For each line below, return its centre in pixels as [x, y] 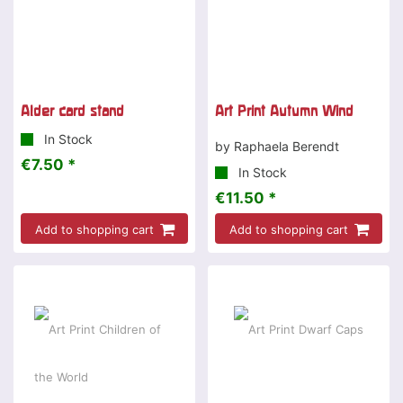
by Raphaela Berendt [277, 147]
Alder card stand [72, 111]
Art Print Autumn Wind [284, 111]
